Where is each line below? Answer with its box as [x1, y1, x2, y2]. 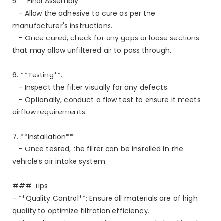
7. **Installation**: [12, 131, 74, 142]
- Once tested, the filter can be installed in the [12, 144, 184, 154]
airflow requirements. [12, 107, 87, 117]
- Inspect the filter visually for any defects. [12, 82, 169, 92]
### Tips [12, 181, 48, 191]
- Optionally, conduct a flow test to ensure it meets [12, 94, 201, 105]
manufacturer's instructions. [12, 20, 112, 31]
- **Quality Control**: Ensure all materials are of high [12, 193, 198, 203]
